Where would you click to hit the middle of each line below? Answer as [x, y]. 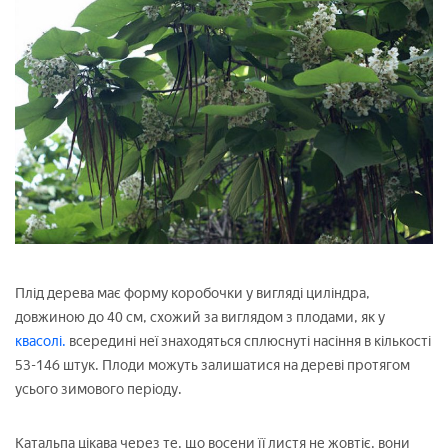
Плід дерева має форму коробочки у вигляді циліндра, [192, 294]
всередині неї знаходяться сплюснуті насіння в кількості [250, 342]
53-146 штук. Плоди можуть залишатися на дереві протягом [212, 366]
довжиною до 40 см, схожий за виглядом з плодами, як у [200, 318]
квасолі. [42, 342]
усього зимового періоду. [98, 390]
